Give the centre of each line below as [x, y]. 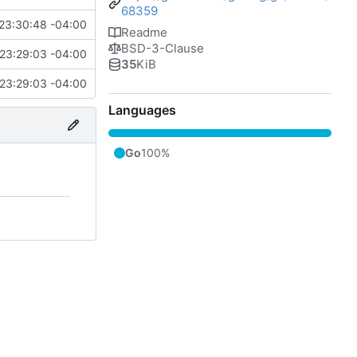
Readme [144, 32]
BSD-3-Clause [163, 48]
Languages [142, 110]
